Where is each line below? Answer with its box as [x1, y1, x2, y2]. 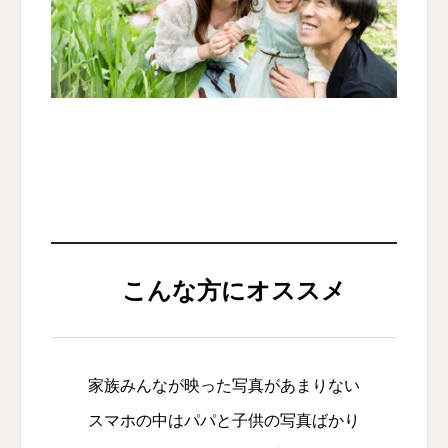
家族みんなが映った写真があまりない [88, 376, 360, 394]
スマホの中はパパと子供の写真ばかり [88, 411, 360, 429]
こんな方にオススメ [122, 276, 346, 304]
